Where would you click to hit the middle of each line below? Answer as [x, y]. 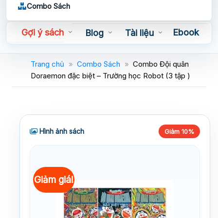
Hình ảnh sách [61, 131]
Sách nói [36, 51]
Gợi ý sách [42, 33]
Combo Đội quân [161, 64]
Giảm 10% [179, 131]
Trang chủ [47, 64]
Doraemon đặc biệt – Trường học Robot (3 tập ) [110, 75]
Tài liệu [139, 33]
